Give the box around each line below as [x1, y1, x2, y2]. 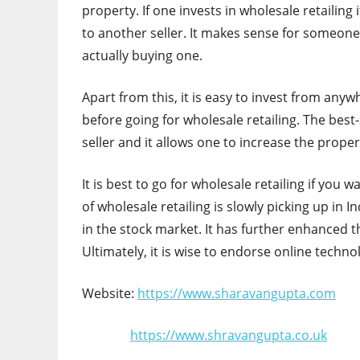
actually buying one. [82, 47, 202, 65]
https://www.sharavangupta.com [137, 284, 336, 303]
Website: [82, 284, 137, 303]
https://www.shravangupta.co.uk [130, 326, 327, 345]
